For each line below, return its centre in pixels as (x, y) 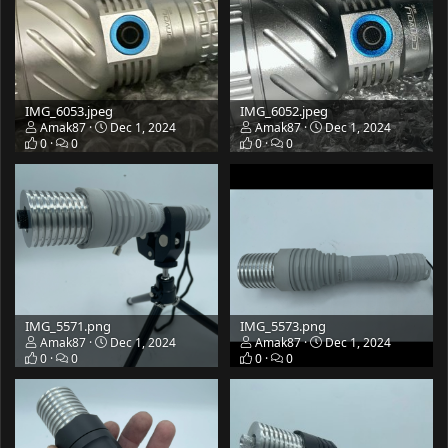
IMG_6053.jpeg (69, 110)
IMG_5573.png (283, 325)
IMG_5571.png (68, 325)
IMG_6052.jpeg (284, 110)
